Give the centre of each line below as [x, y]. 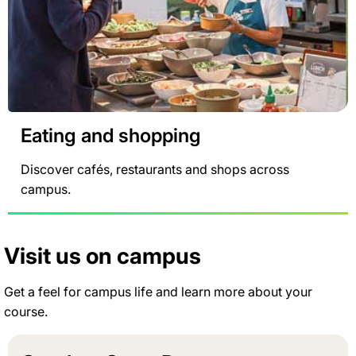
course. [26, 312]
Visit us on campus [103, 256]
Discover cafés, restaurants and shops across [155, 170]
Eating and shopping [111, 136]
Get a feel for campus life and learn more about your [158, 292]
